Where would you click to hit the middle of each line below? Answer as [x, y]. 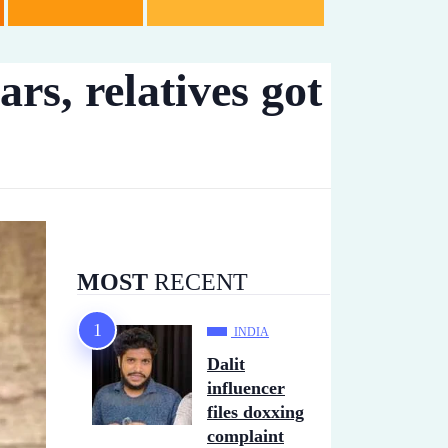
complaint [245, 436]
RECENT [198, 282]
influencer [246, 388]
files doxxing [255, 412]
